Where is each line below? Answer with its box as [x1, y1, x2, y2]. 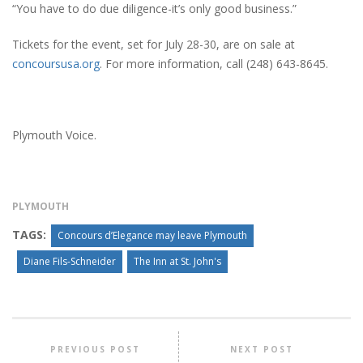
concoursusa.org [12, 55, 100, 71]
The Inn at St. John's [134, 254, 221, 268]
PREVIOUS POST [49, 343, 140, 355]
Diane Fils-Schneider [23, 254, 116, 268]
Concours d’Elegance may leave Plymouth [58, 228, 247, 242]
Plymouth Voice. [12, 126, 96, 143]
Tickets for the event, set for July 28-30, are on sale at [12, 36, 295, 52]
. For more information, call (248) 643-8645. [100, 55, 328, 71]
